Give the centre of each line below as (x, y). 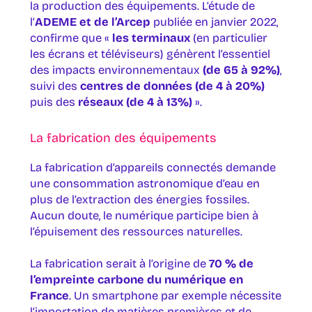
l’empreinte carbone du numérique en (136, 279)
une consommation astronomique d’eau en (145, 183)
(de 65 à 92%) (241, 70)
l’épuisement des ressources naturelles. (136, 231)
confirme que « (71, 38)
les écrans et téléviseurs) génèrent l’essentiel (150, 54)
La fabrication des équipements (123, 138)
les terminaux (151, 38)
